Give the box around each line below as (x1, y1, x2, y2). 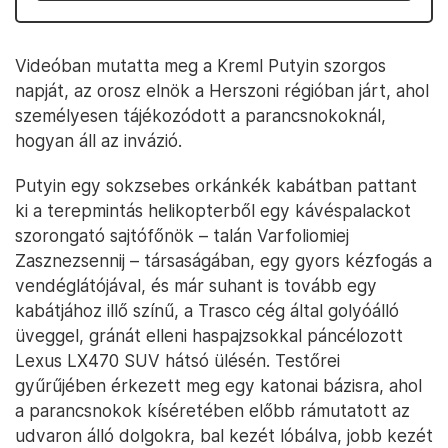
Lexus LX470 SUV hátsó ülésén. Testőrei (15, 350, 340, 371)
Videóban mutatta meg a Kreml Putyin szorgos (15, 55, 386, 76)
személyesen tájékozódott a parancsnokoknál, (15, 105, 386, 126)
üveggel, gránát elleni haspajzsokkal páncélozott (15, 325, 403, 346)
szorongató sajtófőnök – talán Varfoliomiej (15, 225, 349, 246)
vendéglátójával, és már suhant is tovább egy (15, 275, 377, 296)
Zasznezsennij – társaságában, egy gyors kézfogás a (15, 250, 432, 271)
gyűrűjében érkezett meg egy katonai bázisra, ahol (15, 375, 422, 396)
